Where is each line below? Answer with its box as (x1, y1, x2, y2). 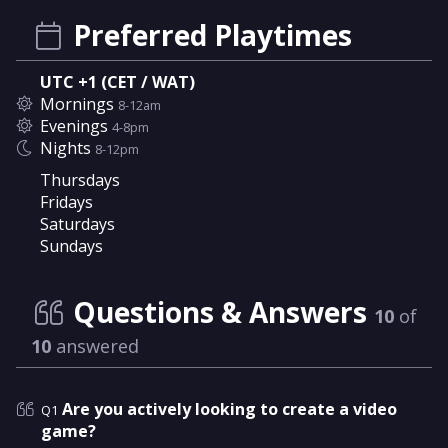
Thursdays (40, 169, 120, 191)
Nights (40, 137, 95, 159)
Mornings (40, 93, 118, 115)
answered (51, 334, 139, 358)
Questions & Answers (73, 293, 374, 331)
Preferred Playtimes (73, 16, 352, 54)
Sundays (40, 235, 103, 257)
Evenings (40, 115, 112, 137)
